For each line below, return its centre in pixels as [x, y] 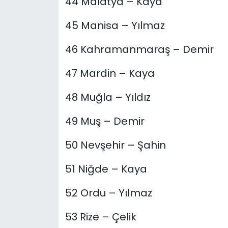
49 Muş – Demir [105, 121]
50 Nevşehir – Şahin [115, 145]
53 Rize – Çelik [101, 217]
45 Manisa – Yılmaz [115, 26]
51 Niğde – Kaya [106, 169]
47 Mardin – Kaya [110, 74]
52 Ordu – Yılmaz [108, 193]
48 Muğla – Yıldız [108, 97]
